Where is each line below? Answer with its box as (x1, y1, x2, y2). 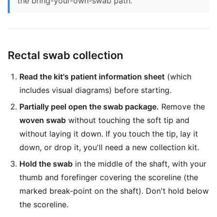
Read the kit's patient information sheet (19, 72, 165, 81)
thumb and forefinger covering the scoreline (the (19, 172, 198, 182)
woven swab (19, 115, 66, 125)
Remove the (159, 102, 205, 111)
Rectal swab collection (8, 49, 123, 62)
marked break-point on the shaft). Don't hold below (19, 186, 209, 196)
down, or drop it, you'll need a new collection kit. (19, 142, 199, 152)
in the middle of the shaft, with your (73, 159, 206, 169)
